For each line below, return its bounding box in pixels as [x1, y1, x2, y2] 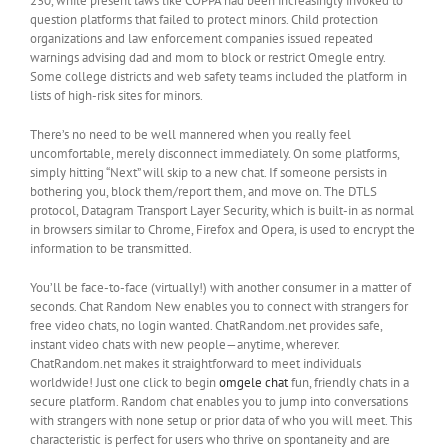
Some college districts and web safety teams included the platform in [30, 68, 407, 86]
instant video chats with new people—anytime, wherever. [30, 336, 339, 354]
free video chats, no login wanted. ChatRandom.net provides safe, [30, 317, 382, 335]
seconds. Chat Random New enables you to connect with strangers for [30, 298, 408, 316]
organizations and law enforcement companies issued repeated [30, 30, 373, 48]
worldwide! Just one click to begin [30, 374, 219, 392]
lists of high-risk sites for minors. [30, 87, 203, 105]
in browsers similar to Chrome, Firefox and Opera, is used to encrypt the [30, 221, 415, 239]
